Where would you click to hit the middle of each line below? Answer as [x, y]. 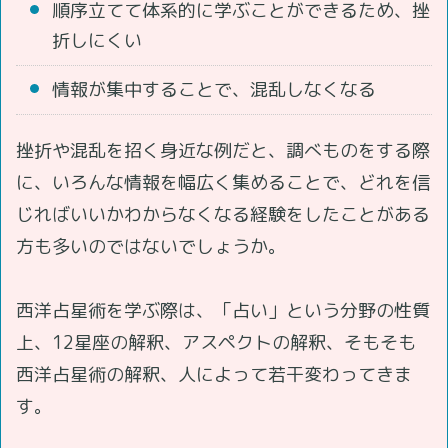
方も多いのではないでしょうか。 [151, 246]
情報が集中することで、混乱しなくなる [214, 89]
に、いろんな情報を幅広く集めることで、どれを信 [223, 182]
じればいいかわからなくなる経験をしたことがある [223, 214]
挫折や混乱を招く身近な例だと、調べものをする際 [223, 150]
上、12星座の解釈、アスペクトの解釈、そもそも [216, 342]
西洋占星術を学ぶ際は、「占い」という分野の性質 [223, 310]
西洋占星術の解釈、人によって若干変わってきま [214, 374]
